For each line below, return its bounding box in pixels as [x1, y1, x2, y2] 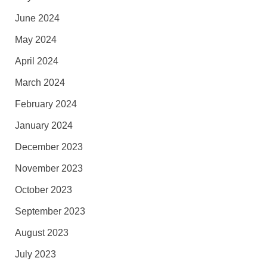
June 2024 [14, 13, 60, 23]
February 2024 [14, 98, 77, 109]
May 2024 [14, 34, 57, 45]
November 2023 [14, 163, 83, 173]
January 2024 [14, 120, 73, 131]
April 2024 [14, 55, 58, 66]
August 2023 [14, 227, 69, 238]
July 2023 [14, 249, 56, 259]
